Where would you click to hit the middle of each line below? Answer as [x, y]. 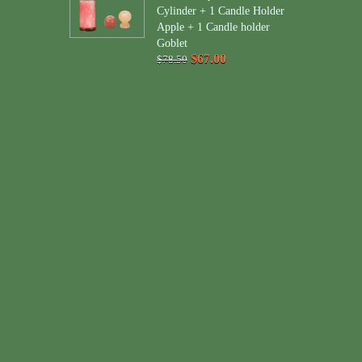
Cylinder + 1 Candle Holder [220, 11]
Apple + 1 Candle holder [213, 27]
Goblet [172, 43]
